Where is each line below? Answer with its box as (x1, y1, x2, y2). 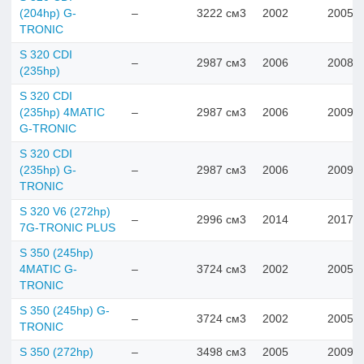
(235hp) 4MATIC (19, 106, 105, 119)
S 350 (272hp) (19, 345, 93, 358)
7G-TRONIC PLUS (19, 221, 115, 234)
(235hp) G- (19, 163, 76, 176)
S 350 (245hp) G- (19, 304, 110, 317)
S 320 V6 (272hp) (19, 205, 110, 218)
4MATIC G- (19, 262, 77, 275)
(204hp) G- (19, 6, 76, 19)
